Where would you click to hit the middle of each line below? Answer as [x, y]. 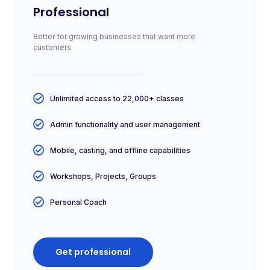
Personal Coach [78, 202]
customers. [53, 47]
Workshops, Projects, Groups [103, 176]
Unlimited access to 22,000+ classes [117, 98]
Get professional [93, 252]
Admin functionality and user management [125, 124]
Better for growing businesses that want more [114, 36]
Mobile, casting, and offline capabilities [120, 150]
